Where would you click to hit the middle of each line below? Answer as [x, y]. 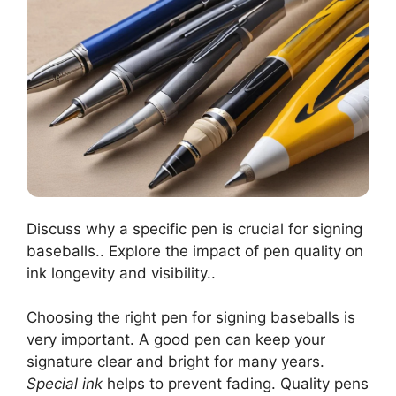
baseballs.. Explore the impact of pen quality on [195, 251]
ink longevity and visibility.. [121, 273]
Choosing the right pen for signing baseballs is [191, 318]
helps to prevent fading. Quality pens [236, 384]
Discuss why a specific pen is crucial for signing [194, 228]
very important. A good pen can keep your [176, 340]
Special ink [65, 384]
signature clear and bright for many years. [175, 362]
